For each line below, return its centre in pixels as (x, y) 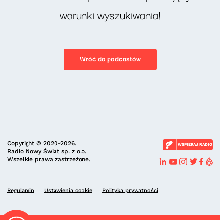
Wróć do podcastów (110, 58)
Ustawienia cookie (68, 190)
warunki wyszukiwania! (110, 14)
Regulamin (21, 190)
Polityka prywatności (130, 190)
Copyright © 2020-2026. (42, 143)
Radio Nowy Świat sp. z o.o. (47, 151)
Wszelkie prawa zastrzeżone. (49, 159)
